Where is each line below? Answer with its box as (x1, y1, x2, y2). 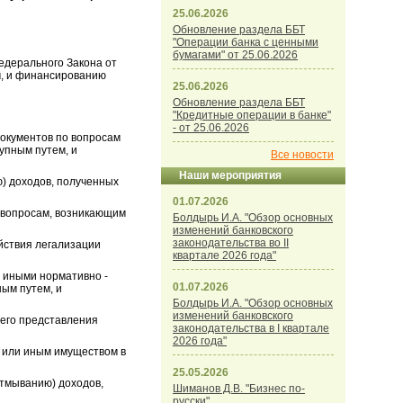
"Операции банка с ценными (173, 36, 318, 49)
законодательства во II (173, 237, 289, 249)
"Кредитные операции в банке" (173, 109, 331, 121)
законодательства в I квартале (173, 322, 329, 335)
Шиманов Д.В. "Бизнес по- (173, 382, 305, 395)
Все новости (271, 148, 334, 161)
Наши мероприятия (179, 169, 282, 182)
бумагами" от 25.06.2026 (173, 49, 298, 61)
